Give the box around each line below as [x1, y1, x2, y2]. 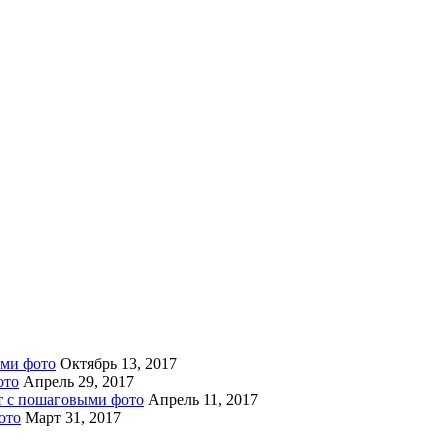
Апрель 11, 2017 [148, 390, 258, 408]
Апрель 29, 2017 [23, 372, 134, 390]
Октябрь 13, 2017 [60, 354, 177, 372]
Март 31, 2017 [25, 408, 121, 426]
